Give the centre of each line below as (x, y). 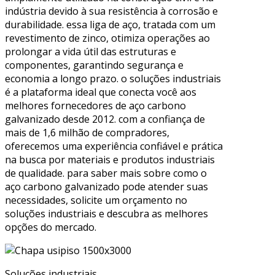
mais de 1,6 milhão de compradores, (87, 132)
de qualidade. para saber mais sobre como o (106, 173)
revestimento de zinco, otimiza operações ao (107, 38)
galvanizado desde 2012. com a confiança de (105, 119)
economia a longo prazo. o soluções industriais (113, 78)
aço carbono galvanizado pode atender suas (107, 186)
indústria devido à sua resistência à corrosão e (111, 11)
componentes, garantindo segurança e (94, 65)
